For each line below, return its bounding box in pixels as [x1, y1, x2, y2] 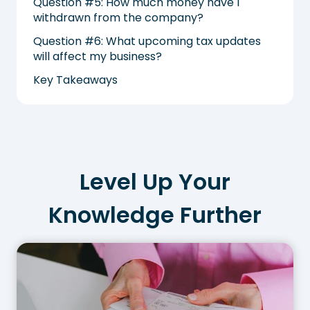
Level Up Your [80, 165, 230, 197]
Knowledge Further [48, 199, 262, 230]
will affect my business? [33, 48, 162, 64]
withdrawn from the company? [33, 9, 203, 26]
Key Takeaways [33, 71, 118, 88]
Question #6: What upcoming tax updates [33, 33, 261, 49]
